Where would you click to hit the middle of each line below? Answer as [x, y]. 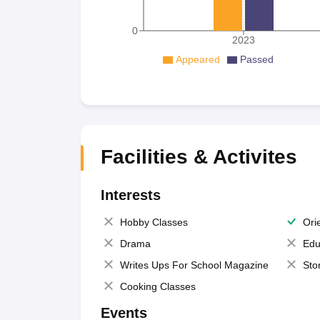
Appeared [198, 59]
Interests [130, 195]
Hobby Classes [154, 222]
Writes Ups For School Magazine [194, 265]
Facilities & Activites [199, 157]
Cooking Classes [157, 286]
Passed [257, 59]
